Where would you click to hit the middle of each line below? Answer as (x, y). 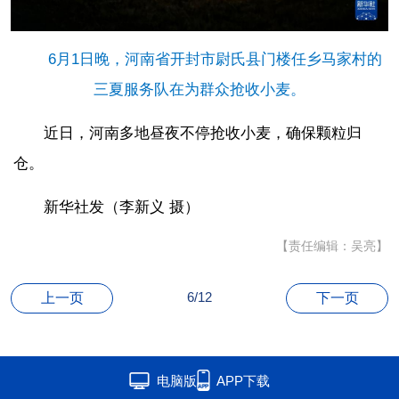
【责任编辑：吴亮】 (332, 245)
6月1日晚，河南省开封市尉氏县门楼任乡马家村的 (215, 59)
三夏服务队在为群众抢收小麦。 (199, 89)
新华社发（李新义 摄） (122, 207)
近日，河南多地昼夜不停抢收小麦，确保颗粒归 (203, 133)
